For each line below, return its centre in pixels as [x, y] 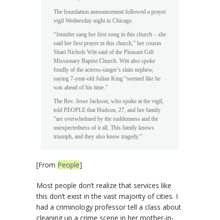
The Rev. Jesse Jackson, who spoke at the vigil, [109, 101]
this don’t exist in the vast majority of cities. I [107, 196]
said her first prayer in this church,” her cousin [107, 43]
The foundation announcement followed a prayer [110, 12]
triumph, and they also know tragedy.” [98, 137]
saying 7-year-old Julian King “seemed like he [107, 79]
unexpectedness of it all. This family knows [104, 128]
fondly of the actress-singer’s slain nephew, [104, 70]
